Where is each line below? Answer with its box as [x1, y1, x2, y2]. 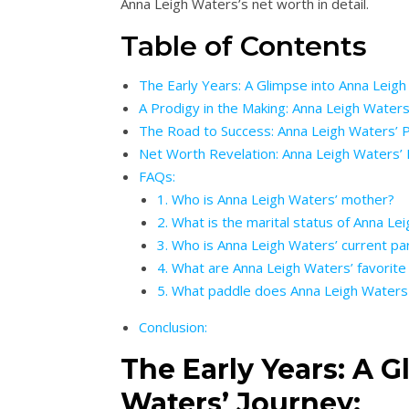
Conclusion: [139, 318, 207, 337]
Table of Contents [121, 29, 367, 64]
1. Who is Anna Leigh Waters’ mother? [157, 190, 394, 209]
